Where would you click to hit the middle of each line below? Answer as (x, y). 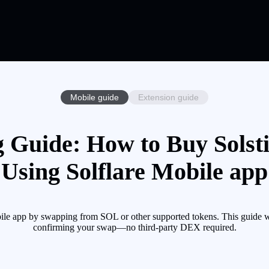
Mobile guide (95, 97)
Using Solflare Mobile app (134, 172)
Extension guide (168, 97)
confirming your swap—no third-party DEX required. (134, 228)
